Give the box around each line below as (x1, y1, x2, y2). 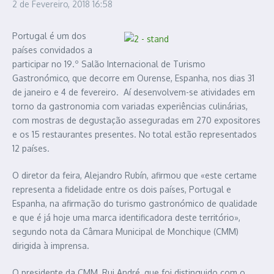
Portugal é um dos (12, 31, 86, 42)
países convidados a (12, 45, 92, 56)
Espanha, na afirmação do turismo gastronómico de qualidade (12, 198, 257, 209)
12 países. (12, 143, 50, 154)
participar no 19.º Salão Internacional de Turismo (12, 59, 206, 70)
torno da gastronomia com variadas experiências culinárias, (12, 101, 248, 112)
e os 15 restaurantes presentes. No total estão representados (12, 129, 257, 140)
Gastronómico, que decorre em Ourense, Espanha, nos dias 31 (12, 73, 254, 84)
